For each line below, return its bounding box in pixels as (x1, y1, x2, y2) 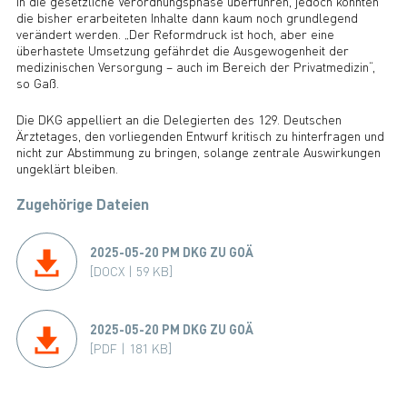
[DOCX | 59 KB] (89, 262, 173, 279)
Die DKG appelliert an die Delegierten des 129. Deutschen (15, 110, 342, 127)
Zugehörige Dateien (15, 194, 149, 213)
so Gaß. (15, 74, 59, 91)
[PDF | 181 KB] (89, 339, 172, 356)
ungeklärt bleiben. (15, 159, 118, 176)
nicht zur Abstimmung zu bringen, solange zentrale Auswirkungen (15, 143, 381, 160)
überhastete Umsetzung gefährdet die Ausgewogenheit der (15, 41, 349, 58)
